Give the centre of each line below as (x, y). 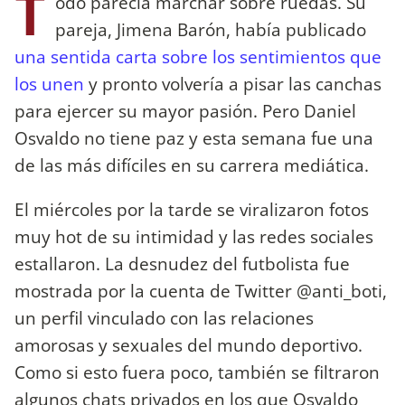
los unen (52, 83)
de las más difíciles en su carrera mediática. (192, 165)
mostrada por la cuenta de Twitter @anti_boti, (201, 290)
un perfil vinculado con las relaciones (164, 317)
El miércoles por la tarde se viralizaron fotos (192, 209)
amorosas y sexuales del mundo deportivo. (188, 344)
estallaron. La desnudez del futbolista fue (182, 263)
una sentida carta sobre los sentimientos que (198, 56)
